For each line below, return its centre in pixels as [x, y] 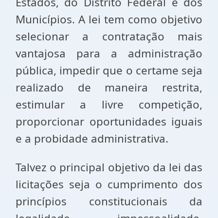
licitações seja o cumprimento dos [109, 184]
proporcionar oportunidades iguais [109, 121]
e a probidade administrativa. [92, 138]
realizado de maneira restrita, [109, 87]
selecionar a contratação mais [109, 36]
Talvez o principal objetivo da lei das [109, 167]
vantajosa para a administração [109, 53]
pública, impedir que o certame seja [109, 70]
